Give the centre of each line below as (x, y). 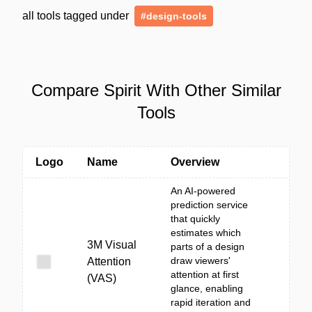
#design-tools (174, 16)
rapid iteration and (211, 302)
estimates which (206, 233)
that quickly (195, 219)
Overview (195, 162)
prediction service (209, 205)
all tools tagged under (77, 16)
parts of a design (208, 247)
